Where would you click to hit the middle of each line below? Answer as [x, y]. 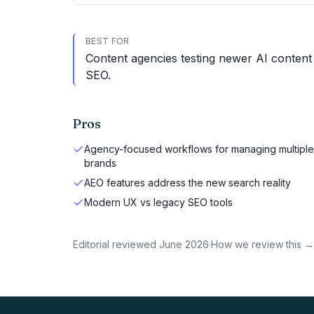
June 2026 [184, 244]
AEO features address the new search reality [187, 183]
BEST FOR [108, 41]
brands [100, 163]
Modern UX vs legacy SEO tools [158, 202]
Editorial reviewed [115, 244]
